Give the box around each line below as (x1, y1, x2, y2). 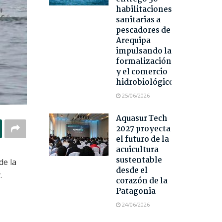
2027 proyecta (115, 123, 170, 136)
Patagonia (115, 185, 156, 198)
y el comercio (115, 66, 167, 79)
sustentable (115, 154, 162, 167)
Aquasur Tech (115, 112, 167, 125)
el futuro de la (115, 133, 169, 146)
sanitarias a (115, 14, 161, 27)
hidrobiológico (115, 76, 174, 89)
